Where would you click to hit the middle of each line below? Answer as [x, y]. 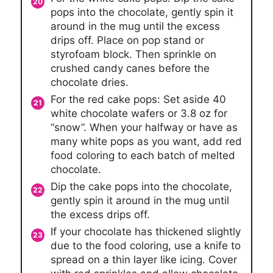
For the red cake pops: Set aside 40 [138, 99]
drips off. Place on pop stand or [127, 40]
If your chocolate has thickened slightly [145, 231]
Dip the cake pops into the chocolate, [141, 186]
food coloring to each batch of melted [143, 155]
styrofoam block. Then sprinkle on [133, 54]
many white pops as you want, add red [146, 141]
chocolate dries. [89, 82]
